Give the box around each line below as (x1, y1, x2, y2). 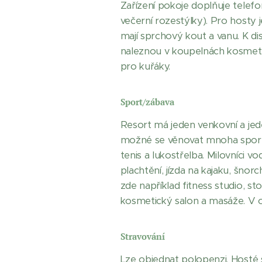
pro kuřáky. (120, 60, 170, 73)
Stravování (120, 230, 165, 242)
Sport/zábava (120, 96, 174, 108)
